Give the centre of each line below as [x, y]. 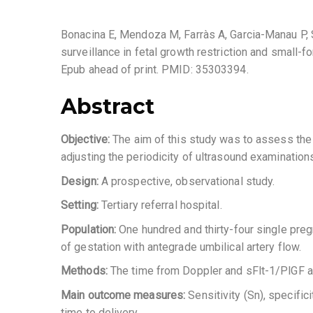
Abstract [108, 107]
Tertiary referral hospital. [161, 205]
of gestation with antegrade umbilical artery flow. [181, 247]
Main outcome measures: [125, 296]
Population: [90, 229]
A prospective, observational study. [188, 181]
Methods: [86, 271]
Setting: [81, 205]
